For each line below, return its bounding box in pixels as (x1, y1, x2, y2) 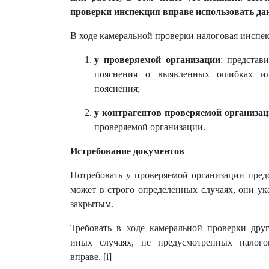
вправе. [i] (70, 252, 112, 262)
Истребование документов (70, 146, 184, 156)
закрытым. (70, 199, 113, 209)
